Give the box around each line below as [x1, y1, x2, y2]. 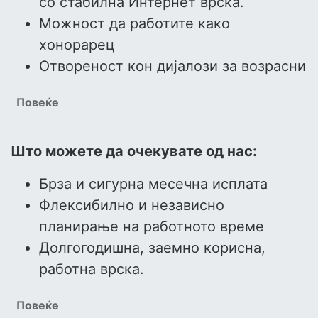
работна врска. [39, 261, 144, 278]
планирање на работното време [39, 218, 264, 236]
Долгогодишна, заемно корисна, [39, 239, 265, 257]
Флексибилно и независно [39, 197, 224, 214]
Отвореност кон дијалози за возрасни [39, 57, 306, 75]
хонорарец [39, 36, 115, 54]
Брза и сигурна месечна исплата [39, 175, 268, 193]
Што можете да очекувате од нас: [11, 143, 257, 160]
